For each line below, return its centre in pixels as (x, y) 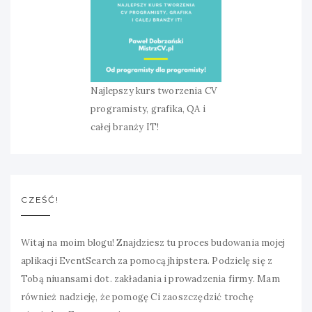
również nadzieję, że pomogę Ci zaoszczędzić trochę (137, 297)
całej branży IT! (125, 127)
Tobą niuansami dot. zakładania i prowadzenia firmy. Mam (150, 279)
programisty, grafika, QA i (148, 109)
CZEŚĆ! (40, 199)
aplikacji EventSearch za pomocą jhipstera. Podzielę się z (147, 260)
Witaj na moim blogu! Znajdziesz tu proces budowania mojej (153, 242)
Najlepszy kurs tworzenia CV (154, 91)
